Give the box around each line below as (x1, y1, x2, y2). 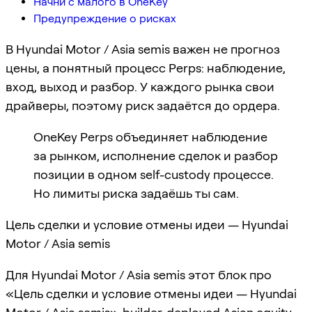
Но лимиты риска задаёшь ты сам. (33, 185, 239, 201)
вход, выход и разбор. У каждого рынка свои (6, 79, 274, 94)
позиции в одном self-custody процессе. (33, 166, 274, 182)
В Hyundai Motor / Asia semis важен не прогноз (6, 41, 280, 56)
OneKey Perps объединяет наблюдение (33, 129, 267, 144)
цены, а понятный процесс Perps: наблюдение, (6, 60, 286, 75)
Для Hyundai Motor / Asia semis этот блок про (6, 267, 272, 282)
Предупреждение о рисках (33, 11, 176, 25)
